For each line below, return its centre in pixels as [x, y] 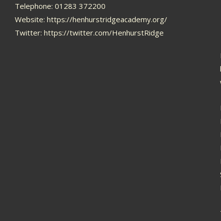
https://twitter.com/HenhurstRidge [104, 32]
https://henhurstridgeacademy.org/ [107, 19]
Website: [31, 19]
